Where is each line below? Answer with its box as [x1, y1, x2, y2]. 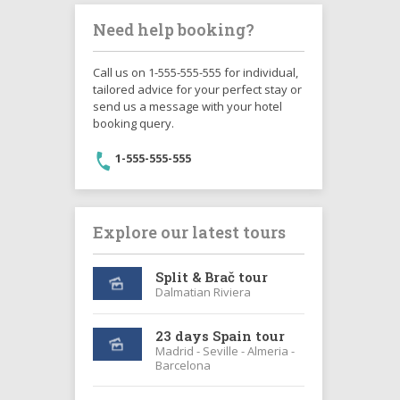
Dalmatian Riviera [155, 283, 252, 300]
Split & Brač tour [155, 267, 269, 286]
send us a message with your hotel [92, 98, 282, 114]
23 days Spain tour [155, 327, 286, 346]
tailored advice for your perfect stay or [92, 81, 302, 97]
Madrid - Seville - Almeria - [155, 343, 296, 360]
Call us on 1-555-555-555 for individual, [92, 64, 298, 80]
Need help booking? [92, 19, 254, 40]
